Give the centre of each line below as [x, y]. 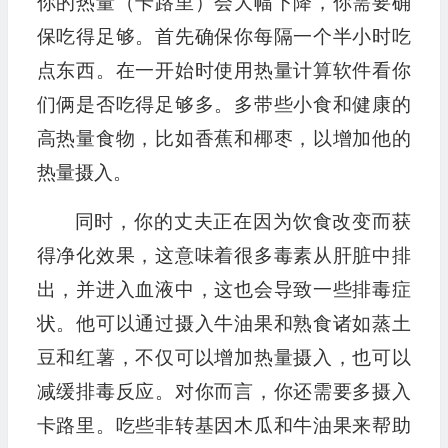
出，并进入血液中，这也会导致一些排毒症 [223, 289]
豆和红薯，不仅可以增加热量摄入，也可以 [223, 357]
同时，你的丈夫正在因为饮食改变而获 [242, 221]
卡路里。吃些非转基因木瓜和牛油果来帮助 [223, 425]
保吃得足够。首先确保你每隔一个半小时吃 [223, 36]
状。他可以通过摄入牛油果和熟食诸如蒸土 [223, 323]
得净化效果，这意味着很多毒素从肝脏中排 [223, 255]
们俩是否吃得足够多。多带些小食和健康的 [223, 104]
